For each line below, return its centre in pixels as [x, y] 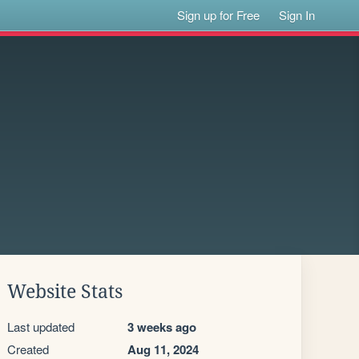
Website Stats [65, 292]
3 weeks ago [162, 327]
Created [28, 349]
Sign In [297, 15]
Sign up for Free [219, 15]
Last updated [41, 327]
